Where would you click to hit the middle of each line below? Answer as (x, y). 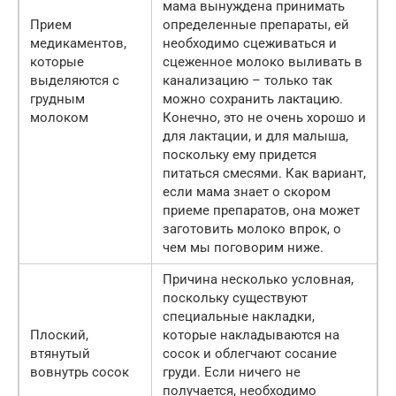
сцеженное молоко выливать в (263, 61)
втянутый (60, 353)
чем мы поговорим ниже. (243, 247)
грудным (57, 99)
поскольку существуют (235, 297)
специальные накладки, (239, 316)
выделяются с (75, 80)
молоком (59, 117)
